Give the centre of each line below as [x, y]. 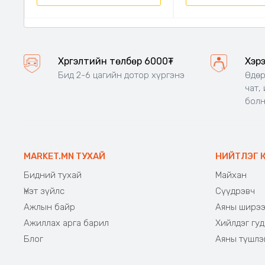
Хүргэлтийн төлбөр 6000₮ [115, 61]
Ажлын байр [49, 207]
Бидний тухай [53, 175]
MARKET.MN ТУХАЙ [64, 156]
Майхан [231, 175]
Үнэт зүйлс [44, 191]
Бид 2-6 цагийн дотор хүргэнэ [121, 75]
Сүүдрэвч [235, 191]
